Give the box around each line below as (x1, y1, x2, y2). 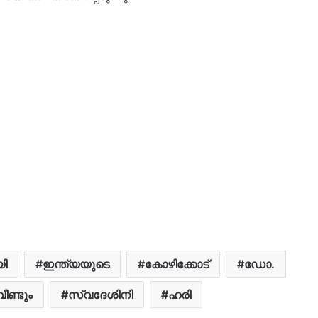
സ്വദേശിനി (68, 287, 133, 302)
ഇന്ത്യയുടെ (43, 256, 109, 271)
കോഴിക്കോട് (145, 256, 209, 271)
